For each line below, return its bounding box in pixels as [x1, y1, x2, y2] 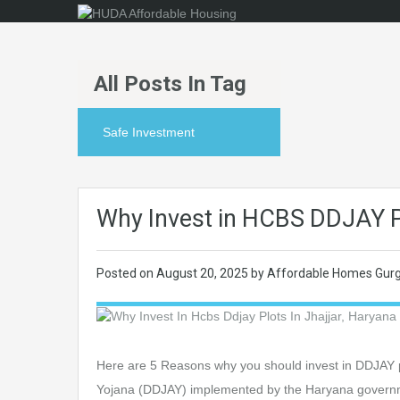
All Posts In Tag [94, 71, 246, 96]
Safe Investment [103, 125, 195, 139]
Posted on [96, 266, 156, 280]
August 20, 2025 [156, 266, 248, 280]
